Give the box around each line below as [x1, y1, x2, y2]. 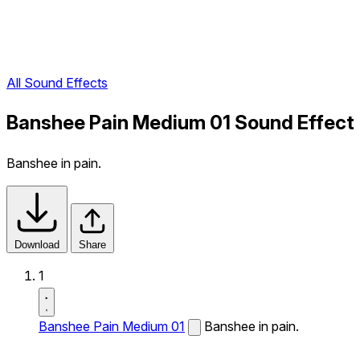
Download [14, 239, 59, 251]
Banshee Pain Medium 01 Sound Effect [6, 111, 354, 135]
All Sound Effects [6, 75, 108, 92]
